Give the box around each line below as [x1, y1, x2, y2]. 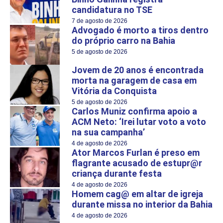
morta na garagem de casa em [72, 75, 197, 86]
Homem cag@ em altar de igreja [72, 188, 203, 199]
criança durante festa [72, 168, 162, 179]
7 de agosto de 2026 [72, 17, 127, 24]
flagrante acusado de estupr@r [72, 157, 202, 168]
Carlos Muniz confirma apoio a [72, 106, 197, 116]
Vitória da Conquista [72, 85, 157, 96]
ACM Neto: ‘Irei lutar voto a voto [72, 116, 206, 127]
